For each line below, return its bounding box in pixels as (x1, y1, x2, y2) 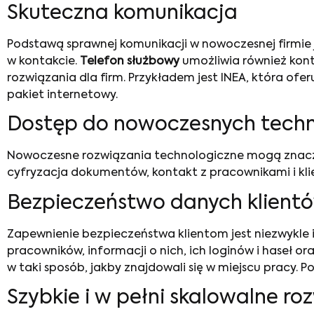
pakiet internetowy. (7, 89, 118, 101)
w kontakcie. (7, 55, 80, 67)
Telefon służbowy (80, 55, 179, 67)
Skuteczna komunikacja (7, 3, 238, 23)
